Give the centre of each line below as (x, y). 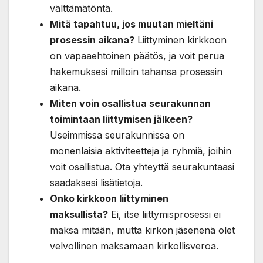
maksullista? (79, 215)
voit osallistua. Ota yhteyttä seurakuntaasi (142, 167)
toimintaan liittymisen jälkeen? (121, 119)
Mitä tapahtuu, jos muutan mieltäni (131, 24)
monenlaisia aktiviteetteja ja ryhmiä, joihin (141, 151)
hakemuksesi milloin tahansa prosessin (136, 72)
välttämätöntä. (81, 9)
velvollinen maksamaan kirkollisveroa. (134, 246)
